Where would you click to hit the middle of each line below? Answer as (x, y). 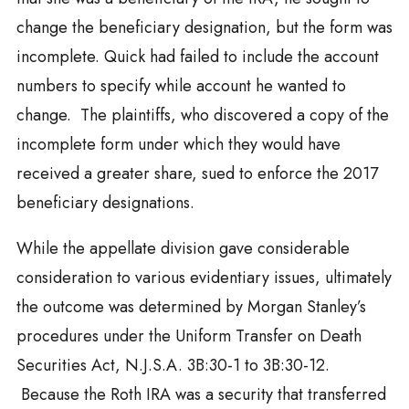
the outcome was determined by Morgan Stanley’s (191, 307)
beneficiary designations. (105, 203)
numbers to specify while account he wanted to (181, 86)
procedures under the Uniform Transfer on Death (189, 336)
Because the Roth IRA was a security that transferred (201, 395)
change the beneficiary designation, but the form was (204, 28)
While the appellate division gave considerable (183, 249)
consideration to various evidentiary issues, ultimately (204, 278)
